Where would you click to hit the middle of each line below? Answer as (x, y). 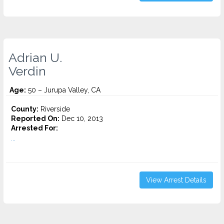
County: (25, 109)
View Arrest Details (176, 180)
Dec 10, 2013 (81, 118)
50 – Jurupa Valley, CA (63, 90)
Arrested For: (34, 128)
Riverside (54, 109)
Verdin (27, 71)
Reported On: (35, 118)
